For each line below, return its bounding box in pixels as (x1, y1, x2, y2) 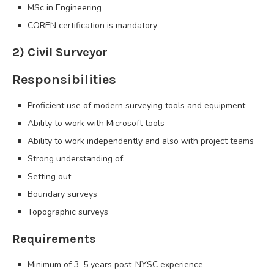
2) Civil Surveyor (12, 45, 108, 59)
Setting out (28, 170, 71, 182)
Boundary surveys (28, 188, 97, 200)
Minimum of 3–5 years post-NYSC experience (28, 258, 203, 270)
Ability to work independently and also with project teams (28, 135, 254, 147)
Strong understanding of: (28, 152, 125, 165)
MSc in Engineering (28, 1, 102, 13)
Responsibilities (12, 71, 116, 87)
